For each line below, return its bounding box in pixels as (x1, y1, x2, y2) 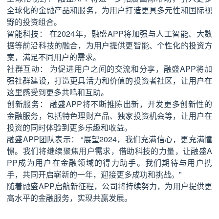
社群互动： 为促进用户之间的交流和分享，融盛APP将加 (7, 63, 212, 74)
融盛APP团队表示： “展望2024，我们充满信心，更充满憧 (7, 133, 212, 145)
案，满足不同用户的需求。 (7, 51, 101, 63)
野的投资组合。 (7, 16, 62, 27)
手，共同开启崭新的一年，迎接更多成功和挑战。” (7, 168, 181, 180)
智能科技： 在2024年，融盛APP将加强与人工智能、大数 (7, 27, 212, 39)
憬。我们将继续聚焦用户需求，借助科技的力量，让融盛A (7, 145, 212, 156)
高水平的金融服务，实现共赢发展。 (7, 192, 132, 203)
